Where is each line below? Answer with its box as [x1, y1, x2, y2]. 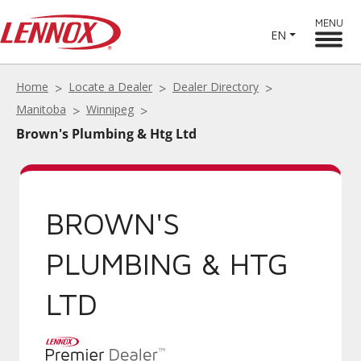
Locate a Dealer [68, 79, 152, 94]
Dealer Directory [172, 79, 259, 94]
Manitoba [16, 102, 66, 117]
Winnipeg [86, 102, 134, 117]
